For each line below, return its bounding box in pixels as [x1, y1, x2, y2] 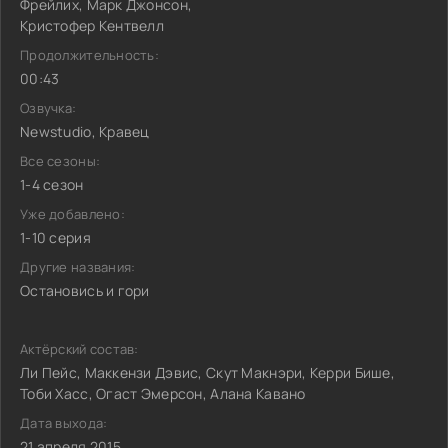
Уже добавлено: [20, 205, 125, 223]
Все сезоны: [20, 152, 101, 170]
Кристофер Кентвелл [20, 16, 165, 35]
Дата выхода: [20, 414, 108, 432]
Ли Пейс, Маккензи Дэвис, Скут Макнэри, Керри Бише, [20, 363, 395, 382]
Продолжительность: [20, 46, 160, 64]
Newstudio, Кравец [20, 122, 150, 141]
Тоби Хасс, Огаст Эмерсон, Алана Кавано [20, 384, 306, 403]
